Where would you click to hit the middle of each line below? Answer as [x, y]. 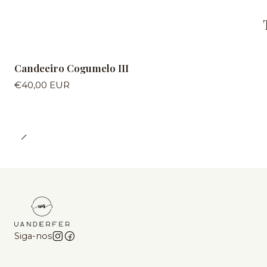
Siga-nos [33, 236]
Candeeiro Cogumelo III [72, 68]
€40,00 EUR [42, 85]
